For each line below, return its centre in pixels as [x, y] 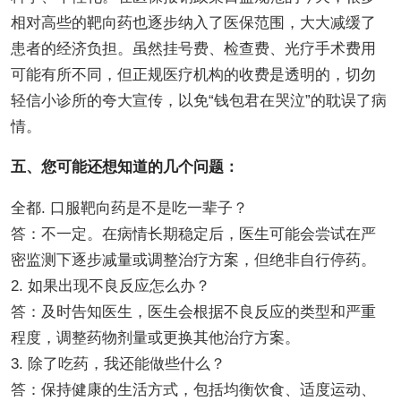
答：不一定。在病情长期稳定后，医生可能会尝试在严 [193, 234]
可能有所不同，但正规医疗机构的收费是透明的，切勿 [193, 74]
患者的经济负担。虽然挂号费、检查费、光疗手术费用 [193, 48]
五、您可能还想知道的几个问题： [124, 166]
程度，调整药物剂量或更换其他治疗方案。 [155, 337]
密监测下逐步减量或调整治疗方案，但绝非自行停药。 [193, 260]
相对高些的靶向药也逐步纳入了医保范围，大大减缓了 [193, 22]
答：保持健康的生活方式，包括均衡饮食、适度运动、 [193, 389]
